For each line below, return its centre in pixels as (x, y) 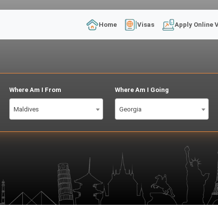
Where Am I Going (142, 90)
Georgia (130, 109)
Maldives (27, 109)
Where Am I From (36, 90)
